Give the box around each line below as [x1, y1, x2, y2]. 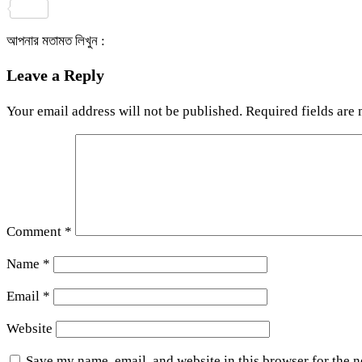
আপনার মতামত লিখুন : [6, 32, 105, 48]
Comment [6, 223, 65, 239]
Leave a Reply [6, 65, 104, 84]
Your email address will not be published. [6, 103, 242, 119]
